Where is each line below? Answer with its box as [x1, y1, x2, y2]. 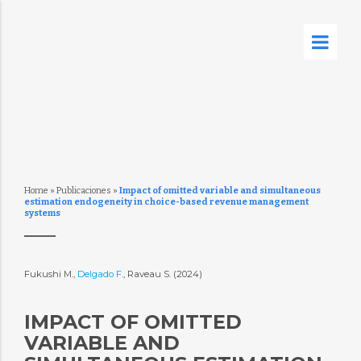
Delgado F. [77, 268, 123, 280]
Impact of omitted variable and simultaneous [118, 185, 321, 196]
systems [23, 208, 60, 218]
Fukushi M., [23, 268, 77, 280]
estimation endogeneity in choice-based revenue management [23, 197, 309, 207]
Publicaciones [56, 185, 111, 196]
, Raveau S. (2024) [122, 268, 205, 280]
